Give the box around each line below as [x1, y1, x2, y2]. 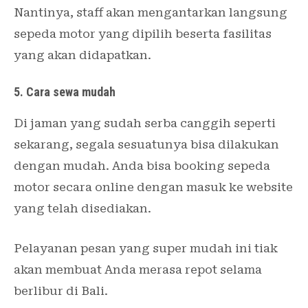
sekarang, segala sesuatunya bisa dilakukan [14, 137, 279, 151]
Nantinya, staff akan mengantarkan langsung [14, 5, 287, 19]
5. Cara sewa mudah [14, 84, 115, 99]
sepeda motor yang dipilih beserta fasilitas [14, 26, 272, 41]
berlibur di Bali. [14, 283, 108, 298]
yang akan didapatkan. [14, 47, 151, 62]
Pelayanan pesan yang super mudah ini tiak [14, 241, 278, 255]
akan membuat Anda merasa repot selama [14, 262, 262, 276]
